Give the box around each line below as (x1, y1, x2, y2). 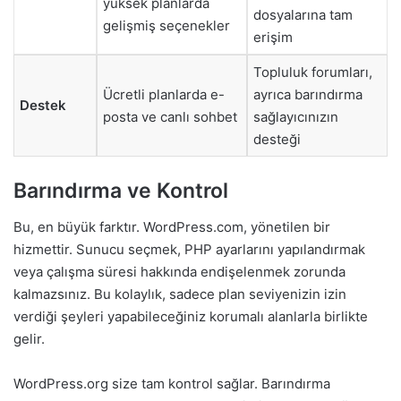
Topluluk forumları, (253, 63, 372, 81)
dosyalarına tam (253, 5, 353, 23)
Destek (20, 96, 66, 114)
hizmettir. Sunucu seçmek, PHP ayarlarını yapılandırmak (13, 240, 365, 258)
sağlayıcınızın (253, 107, 338, 125)
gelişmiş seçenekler (103, 16, 230, 34)
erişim (253, 28, 293, 46)
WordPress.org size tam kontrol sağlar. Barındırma (13, 374, 330, 392)
